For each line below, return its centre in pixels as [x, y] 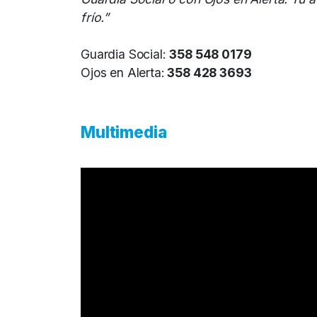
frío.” [95, 17]
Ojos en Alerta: [123, 72]
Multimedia [124, 132]
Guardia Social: [125, 54]
